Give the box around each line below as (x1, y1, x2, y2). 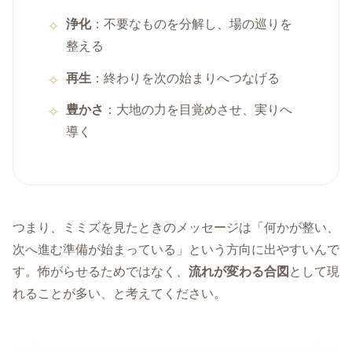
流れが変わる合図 (189, 265, 289, 279)
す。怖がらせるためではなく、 (13, 265, 189, 279)
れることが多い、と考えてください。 (13, 287, 226, 301)
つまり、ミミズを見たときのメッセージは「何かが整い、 (13, 221, 339, 235)
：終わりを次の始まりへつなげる (91, 71, 280, 85)
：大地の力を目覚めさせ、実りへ (104, 103, 293, 117)
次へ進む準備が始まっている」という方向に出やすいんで (13, 243, 339, 257)
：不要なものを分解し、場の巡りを (91, 16, 293, 31)
